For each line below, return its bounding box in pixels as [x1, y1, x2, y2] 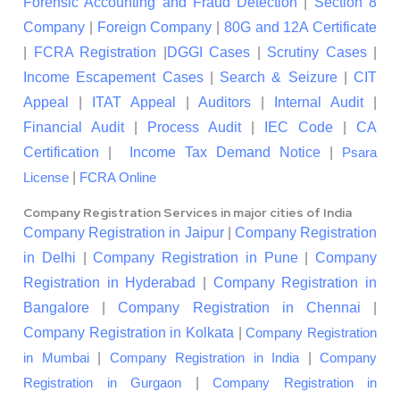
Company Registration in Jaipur [23, 225, 224, 241]
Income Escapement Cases [23, 70, 204, 86]
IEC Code [264, 120, 333, 136]
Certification [23, 145, 99, 161]
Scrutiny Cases [267, 45, 367, 61]
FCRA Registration [33, 45, 156, 61]
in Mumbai [23, 351, 89, 366]
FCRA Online [79, 171, 156, 186]
